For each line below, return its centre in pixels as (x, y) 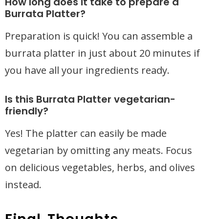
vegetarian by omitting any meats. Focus (99, 150)
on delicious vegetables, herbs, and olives (100, 167)
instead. (23, 185)
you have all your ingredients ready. (87, 70)
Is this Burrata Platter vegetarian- (90, 99)
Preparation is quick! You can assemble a (99, 36)
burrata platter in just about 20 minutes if (102, 53)
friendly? (27, 111)
